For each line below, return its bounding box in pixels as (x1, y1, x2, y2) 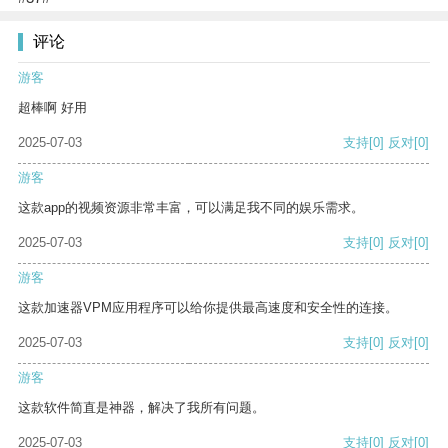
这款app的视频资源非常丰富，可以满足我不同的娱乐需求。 (18, 200, 364, 216)
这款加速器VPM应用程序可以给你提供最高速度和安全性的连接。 (18, 300, 398, 316)
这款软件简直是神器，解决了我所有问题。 (18, 400, 265, 416)
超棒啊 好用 (18, 100, 87, 116)
